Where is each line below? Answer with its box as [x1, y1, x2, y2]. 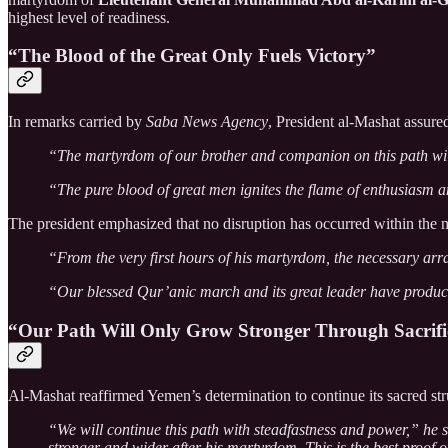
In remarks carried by [8, 112, 146, 130]
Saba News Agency [146, 112, 268, 130]
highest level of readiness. [8, 8, 170, 26]
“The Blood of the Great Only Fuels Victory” [8, 45, 376, 67]
